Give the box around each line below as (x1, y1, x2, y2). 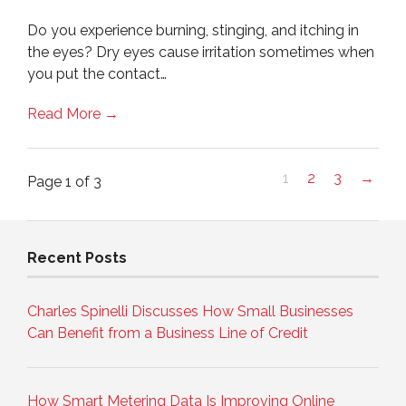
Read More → (27, 104, 119, 122)
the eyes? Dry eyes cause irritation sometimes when (27, 43, 374, 61)
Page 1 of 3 (27, 172, 101, 190)
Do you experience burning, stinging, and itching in (27, 21, 359, 39)
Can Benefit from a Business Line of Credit (27, 324, 308, 342)
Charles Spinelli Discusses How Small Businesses (27, 302, 353, 320)
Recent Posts (27, 248, 127, 266)
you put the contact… (27, 64, 167, 82)
